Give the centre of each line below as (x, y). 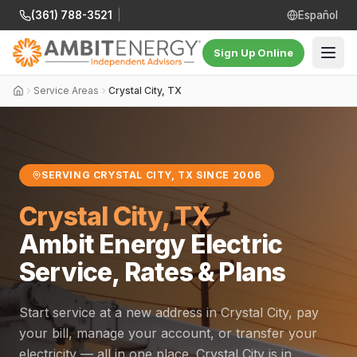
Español (318, 15)
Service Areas (66, 90)
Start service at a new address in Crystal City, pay (169, 312)
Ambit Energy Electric (151, 244)
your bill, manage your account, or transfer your (168, 333)
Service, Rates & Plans (153, 272)
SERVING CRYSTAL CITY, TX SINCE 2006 (151, 175)
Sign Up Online (254, 52)
